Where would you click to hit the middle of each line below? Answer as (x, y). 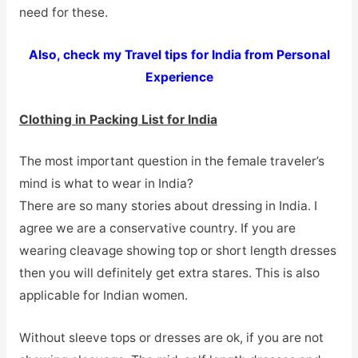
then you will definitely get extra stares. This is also (169, 273)
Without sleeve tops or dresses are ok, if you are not (171, 338)
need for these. (63, 13)
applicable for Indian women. (103, 296)
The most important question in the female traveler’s (171, 161)
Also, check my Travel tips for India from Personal (179, 54)
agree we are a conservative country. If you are (157, 229)
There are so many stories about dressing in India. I (168, 206)
